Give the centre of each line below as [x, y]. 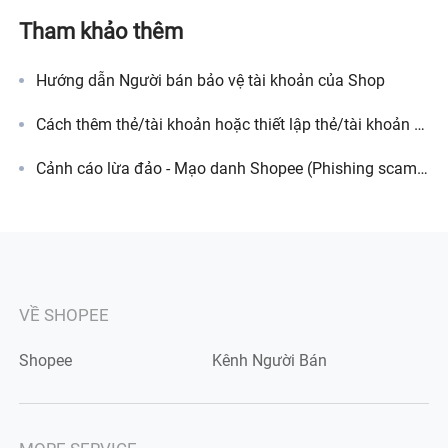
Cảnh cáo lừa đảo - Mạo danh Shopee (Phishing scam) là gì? [422, 169]
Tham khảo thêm [101, 32]
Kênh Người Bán [270, 360]
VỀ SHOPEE [64, 314]
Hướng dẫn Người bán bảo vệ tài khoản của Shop [210, 80]
